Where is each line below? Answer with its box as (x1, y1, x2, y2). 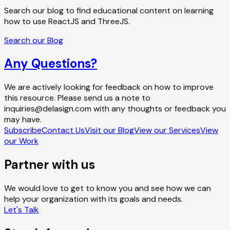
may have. (4, 114, 42, 125)
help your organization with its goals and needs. (4, 194, 183, 205)
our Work (4, 136, 39, 147)
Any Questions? (4, 55, 97, 72)
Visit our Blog (85, 125, 134, 136)
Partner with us (4, 157, 95, 173)
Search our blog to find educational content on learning (4, 5, 214, 16)
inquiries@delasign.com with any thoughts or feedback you (4, 103, 226, 114)
